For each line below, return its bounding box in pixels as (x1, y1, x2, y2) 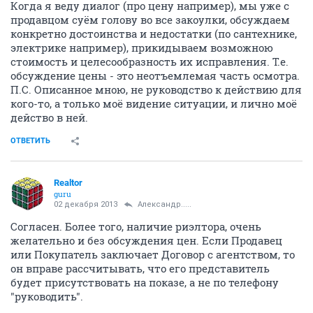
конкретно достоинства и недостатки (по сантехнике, (10, 27, 297, 41)
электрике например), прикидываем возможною (10, 41, 273, 54)
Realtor (54, 177, 82, 188)
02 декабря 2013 (54, 200, 117, 209)
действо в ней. (10, 110, 88, 124)
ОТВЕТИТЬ (10, 136, 50, 145)
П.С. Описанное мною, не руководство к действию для (10, 82, 302, 96)
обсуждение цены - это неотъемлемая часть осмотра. (10, 68, 300, 82)
